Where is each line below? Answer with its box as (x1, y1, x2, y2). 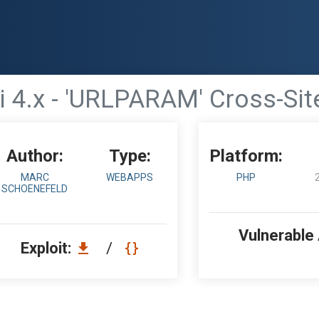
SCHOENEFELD (1, 183, 68, 194)
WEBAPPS (106, 172, 154, 183)
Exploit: (21, 239, 75, 257)
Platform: (209, 146, 283, 166)
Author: (6, 146, 63, 166)
